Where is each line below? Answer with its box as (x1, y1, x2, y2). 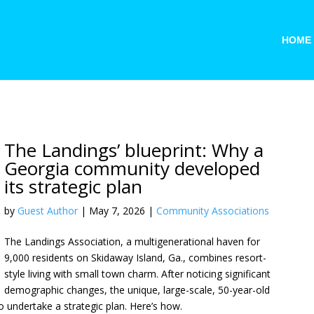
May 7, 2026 (89, 204, 146, 217)
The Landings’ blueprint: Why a (4, 137, 264, 163)
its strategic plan (4, 174, 143, 199)
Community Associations (156, 204, 270, 217)
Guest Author (18, 204, 78, 217)
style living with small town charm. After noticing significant (4, 267, 271, 280)
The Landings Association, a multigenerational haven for (4, 235, 261, 248)
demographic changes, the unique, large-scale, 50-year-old (4, 283, 271, 296)
